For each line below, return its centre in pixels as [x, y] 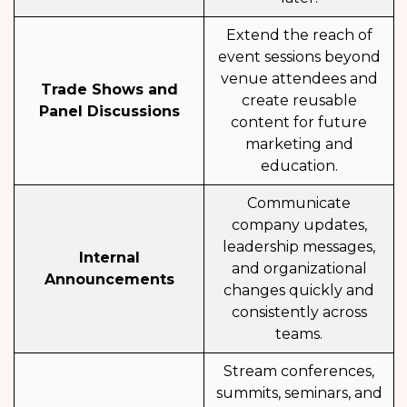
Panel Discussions [109, 112]
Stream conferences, [299, 372]
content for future [299, 123]
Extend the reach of [299, 35]
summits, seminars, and [299, 393]
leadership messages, [299, 247]
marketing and [299, 144]
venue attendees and [299, 79]
